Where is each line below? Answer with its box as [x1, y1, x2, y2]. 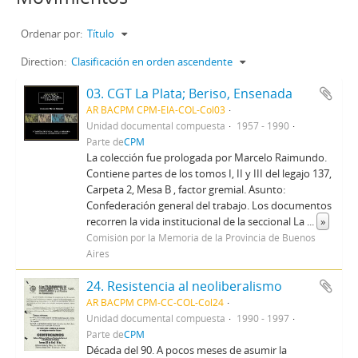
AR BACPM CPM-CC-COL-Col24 [86, 296, 224, 308]
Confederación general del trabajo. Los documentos [86, 198, 332, 213]
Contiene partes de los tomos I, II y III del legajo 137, [86, 166, 332, 181]
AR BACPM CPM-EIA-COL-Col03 [86, 103, 225, 116]
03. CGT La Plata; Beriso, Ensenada [86, 85, 292, 102]
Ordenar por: [21, 26, 82, 41]
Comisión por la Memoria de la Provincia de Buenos [86, 231, 316, 244]
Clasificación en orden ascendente [71, 54, 233, 69]
